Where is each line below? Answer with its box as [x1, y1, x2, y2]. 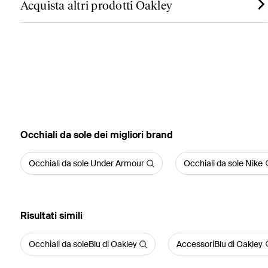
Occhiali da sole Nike [184, 158, 263, 169]
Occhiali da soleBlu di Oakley [28, 239, 137, 249]
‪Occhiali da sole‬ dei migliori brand [20, 129, 173, 141]
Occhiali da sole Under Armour [28, 158, 144, 169]
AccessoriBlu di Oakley [176, 239, 263, 249]
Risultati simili [20, 209, 83, 222]
